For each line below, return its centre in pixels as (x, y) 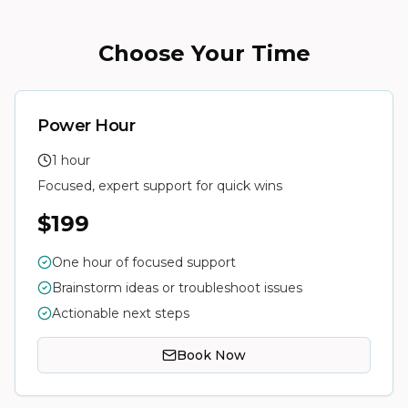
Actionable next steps (121, 313)
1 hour (71, 160)
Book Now (211, 355)
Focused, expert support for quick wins (160, 186)
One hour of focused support (144, 262)
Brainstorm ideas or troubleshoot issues (177, 288)
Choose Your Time (204, 53)
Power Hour (87, 126)
